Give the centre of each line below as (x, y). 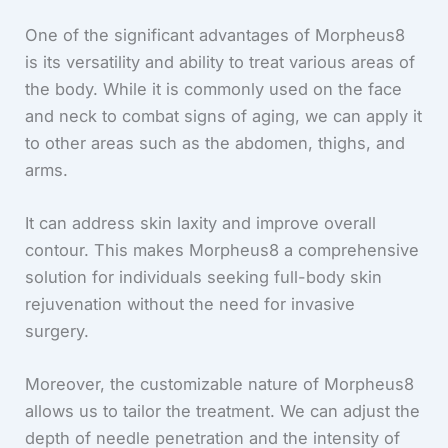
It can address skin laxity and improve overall (201, 222)
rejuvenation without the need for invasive (190, 303)
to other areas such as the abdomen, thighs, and (215, 142)
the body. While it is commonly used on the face (214, 88)
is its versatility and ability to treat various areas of (220, 61)
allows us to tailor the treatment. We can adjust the (223, 411)
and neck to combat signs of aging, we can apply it (224, 115)
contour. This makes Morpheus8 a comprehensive (222, 249)
